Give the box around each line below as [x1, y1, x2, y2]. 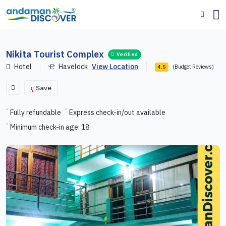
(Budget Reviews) [172, 63, 214, 70]
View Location [92, 62, 138, 71]
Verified [116, 50, 138, 58]
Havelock [59, 62, 88, 71]
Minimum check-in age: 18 [10, 123, 89, 132]
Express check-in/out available [69, 108, 165, 117]
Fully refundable [10, 108, 61, 117]
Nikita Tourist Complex [6, 48, 104, 60]
